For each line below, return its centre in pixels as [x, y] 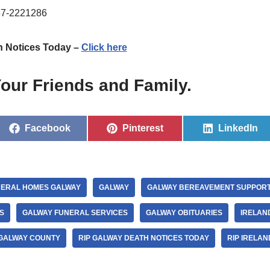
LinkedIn [238, 128]
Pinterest [143, 128]
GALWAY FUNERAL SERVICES [75, 213]
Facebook [48, 128]
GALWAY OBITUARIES [184, 213]
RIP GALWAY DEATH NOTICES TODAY [143, 238]
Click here [104, 48]
